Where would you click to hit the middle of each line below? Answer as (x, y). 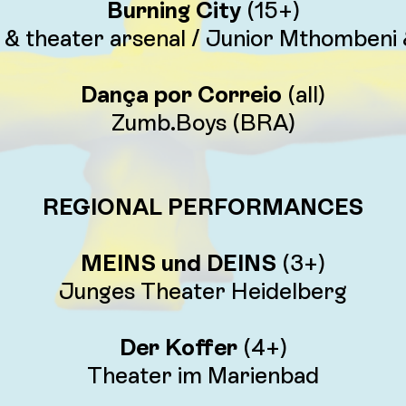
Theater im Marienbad (203, 376)
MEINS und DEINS (179, 263)
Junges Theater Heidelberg (203, 291)
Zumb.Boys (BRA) (203, 123)
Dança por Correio (181, 95)
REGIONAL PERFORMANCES (203, 207)
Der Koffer (178, 348)
